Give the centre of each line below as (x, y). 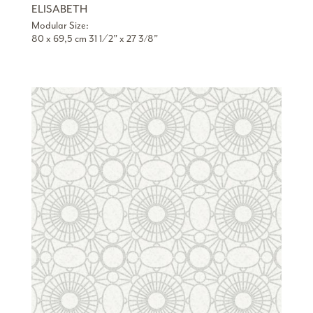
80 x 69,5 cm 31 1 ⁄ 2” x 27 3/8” (94, 38)
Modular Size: (60, 25)
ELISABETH (59, 9)
